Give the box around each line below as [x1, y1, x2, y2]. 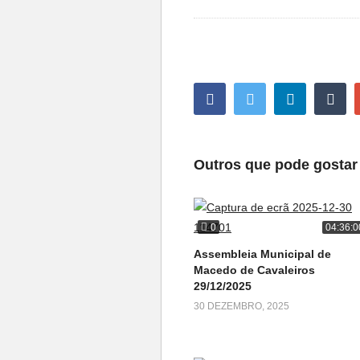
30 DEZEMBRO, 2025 [194, 301, 289, 313]
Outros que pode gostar [194, 157, 358, 174]
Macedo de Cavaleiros [194, 264, 315, 277]
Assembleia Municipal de [194, 247, 331, 261]
